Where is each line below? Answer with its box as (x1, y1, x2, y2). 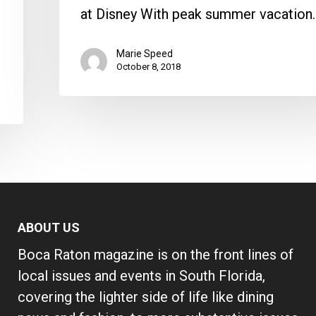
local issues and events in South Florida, (17, 267, 265, 285)
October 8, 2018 (116, 61, 181, 72)
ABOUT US (17, 220, 80, 236)
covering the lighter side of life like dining (17, 288, 274, 306)
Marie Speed (116, 47, 173, 59)
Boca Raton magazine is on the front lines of (17, 246, 293, 264)
